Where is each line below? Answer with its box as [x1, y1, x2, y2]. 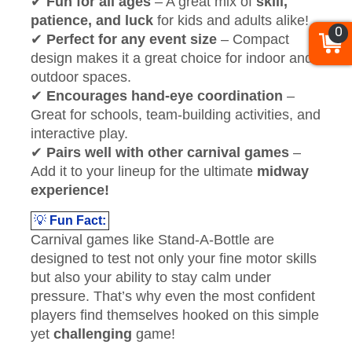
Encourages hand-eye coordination [46, 88, 283, 104]
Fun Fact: [49, 214, 106, 227]
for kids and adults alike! [153, 13, 309, 28]
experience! [31, 182, 109, 198]
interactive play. [31, 126, 128, 141]
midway [257, 163, 309, 179]
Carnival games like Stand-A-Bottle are [31, 232, 274, 247]
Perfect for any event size [46, 31, 217, 47]
